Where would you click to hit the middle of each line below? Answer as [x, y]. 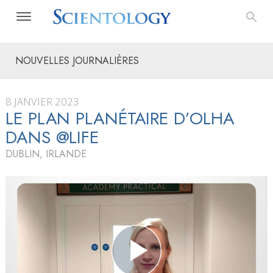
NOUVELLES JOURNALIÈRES [77, 61]
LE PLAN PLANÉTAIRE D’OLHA [120, 119]
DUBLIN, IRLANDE [46, 154]
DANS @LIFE [52, 137]
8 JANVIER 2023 [42, 101]
